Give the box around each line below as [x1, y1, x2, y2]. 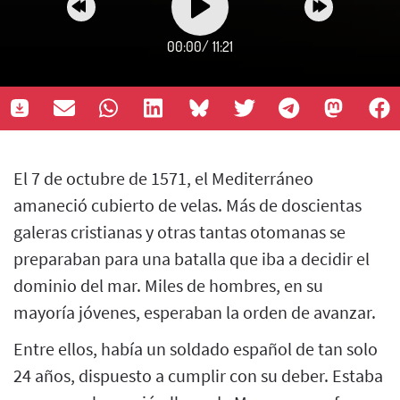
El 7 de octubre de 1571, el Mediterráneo [13, 166, 313, 189]
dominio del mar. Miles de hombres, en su [13, 273, 323, 296]
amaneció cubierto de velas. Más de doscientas [13, 193, 362, 216]
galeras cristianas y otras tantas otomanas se [13, 220, 346, 243]
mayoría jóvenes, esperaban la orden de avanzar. [13, 300, 379, 323]
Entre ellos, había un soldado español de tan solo [13, 337, 378, 360]
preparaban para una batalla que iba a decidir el [13, 246, 370, 270]
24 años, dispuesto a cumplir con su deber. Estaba [13, 363, 383, 387]
